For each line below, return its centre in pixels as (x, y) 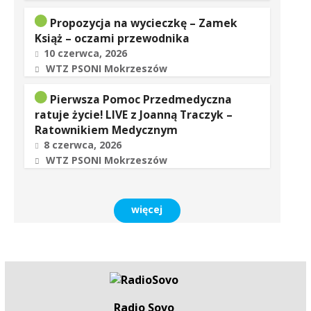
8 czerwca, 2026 (82, 145)
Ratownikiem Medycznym (106, 130)
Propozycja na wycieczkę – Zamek (143, 23)
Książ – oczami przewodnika (112, 38)
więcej (147, 209)
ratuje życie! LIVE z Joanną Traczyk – (133, 115)
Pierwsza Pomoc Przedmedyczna (141, 99)
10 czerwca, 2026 (85, 53)
